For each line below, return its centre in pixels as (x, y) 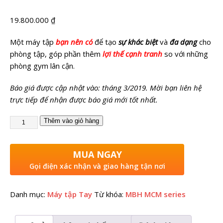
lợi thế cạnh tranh (132, 54)
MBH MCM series (156, 194)
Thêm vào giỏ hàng (71, 120)
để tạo (107, 42)
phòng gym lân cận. (42, 65)
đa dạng (183, 42)
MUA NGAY (97, 154)
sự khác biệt (138, 42)
